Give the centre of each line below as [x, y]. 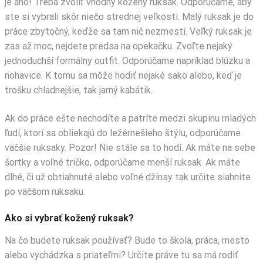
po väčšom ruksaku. [45, 192]
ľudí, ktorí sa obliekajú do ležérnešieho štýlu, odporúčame [123, 133]
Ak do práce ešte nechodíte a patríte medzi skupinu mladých [130, 119]
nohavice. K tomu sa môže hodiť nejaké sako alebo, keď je [123, 76]
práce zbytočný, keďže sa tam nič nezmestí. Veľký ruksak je [128, 32]
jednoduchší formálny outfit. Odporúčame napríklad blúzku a [127, 61]
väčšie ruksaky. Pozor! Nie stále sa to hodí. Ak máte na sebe [130, 148]
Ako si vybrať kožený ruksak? [69, 218]
